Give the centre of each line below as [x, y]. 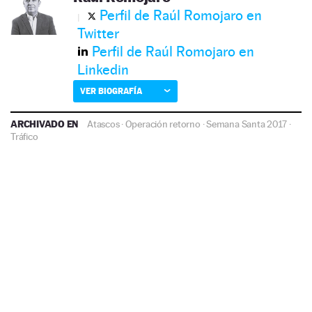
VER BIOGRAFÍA [111, 91]
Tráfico [24, 136]
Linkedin [103, 69]
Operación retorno [163, 124]
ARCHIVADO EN [46, 123]
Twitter [98, 33]
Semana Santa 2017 [247, 124]
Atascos [103, 124]
